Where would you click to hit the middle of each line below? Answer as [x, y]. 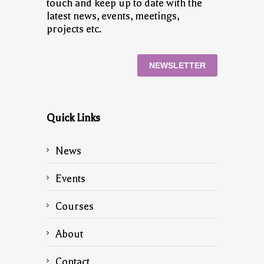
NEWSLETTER [177, 65]
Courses [75, 206]
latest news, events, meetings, [113, 16]
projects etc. [74, 29]
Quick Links [73, 118]
